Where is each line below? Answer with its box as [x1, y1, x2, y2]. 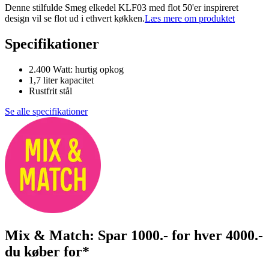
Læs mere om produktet [145, 13, 235, 24]
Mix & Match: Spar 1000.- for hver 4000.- [5, 227, 263, 243]
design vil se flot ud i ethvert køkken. [5, 13, 145, 24]
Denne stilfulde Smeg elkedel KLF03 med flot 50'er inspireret [5, 2, 238, 13]
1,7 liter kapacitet [29, 74, 94, 85]
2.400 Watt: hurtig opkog [29, 64, 124, 74]
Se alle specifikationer [5, 106, 88, 116]
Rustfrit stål [29, 85, 72, 96]
